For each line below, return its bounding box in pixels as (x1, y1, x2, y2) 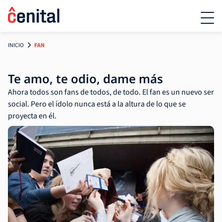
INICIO (8, 41, 24, 50)
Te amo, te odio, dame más (8, 70, 163, 87)
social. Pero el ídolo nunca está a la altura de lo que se (8, 99, 186, 110)
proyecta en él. (8, 111, 56, 121)
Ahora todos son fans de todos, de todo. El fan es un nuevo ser (8, 87, 214, 98)
